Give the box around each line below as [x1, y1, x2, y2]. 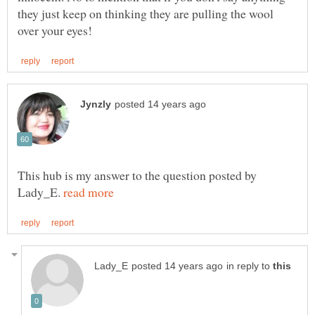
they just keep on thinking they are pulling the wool [18, 4, 274, 22]
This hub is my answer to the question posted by [18, 166, 257, 184]
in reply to [226, 261, 273, 272]
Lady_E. [18, 183, 63, 200]
